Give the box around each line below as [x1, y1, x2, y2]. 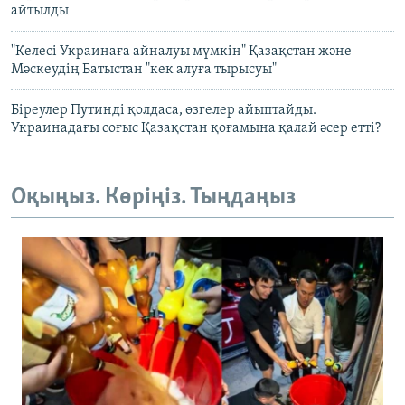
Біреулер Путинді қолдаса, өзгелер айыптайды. [11, 103, 316, 118]
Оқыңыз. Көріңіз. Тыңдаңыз [11, 185, 296, 211]
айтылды [11, 4, 69, 19]
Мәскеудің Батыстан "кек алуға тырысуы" [11, 62, 277, 78]
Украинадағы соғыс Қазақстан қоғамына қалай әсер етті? [11, 121, 381, 137]
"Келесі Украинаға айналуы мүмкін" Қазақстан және [11, 44, 352, 60]
